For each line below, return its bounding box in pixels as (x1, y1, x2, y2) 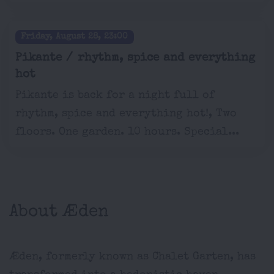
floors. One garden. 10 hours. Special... (15, 127, 239, 138)
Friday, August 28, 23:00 (21, 33, 128, 41)
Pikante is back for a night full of (15, 90, 215, 101)
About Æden (9, 204, 109, 221)
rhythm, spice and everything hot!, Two (15, 108, 237, 119)
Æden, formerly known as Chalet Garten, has (9, 251, 256, 262)
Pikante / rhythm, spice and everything (15, 53, 255, 64)
